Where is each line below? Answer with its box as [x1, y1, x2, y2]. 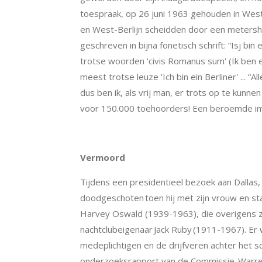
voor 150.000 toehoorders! [80, 102, 190, 114]
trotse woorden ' [80, 55, 149, 67]
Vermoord [80, 151, 125, 163]
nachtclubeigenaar [80, 223, 154, 235]
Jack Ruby [154, 223, 192, 235]
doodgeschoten [80, 192, 144, 204]
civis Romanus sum [149, 55, 225, 67]
